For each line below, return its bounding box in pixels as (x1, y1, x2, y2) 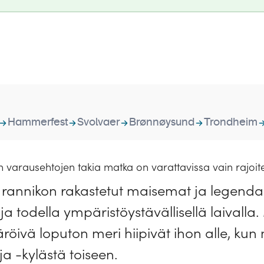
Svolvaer (77, 117, 120, 128)
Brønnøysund (129, 117, 194, 128)
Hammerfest (8, 117, 68, 128)
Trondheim (204, 117, 258, 128)
